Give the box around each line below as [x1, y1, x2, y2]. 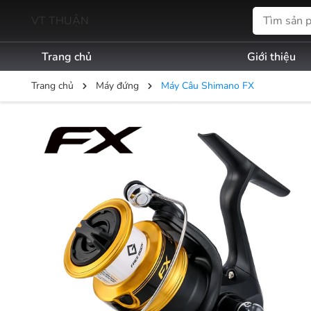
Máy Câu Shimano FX [161, 79, 254, 92]
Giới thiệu [246, 49, 296, 65]
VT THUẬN [31, 12, 89, 28]
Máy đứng [96, 79, 139, 92]
